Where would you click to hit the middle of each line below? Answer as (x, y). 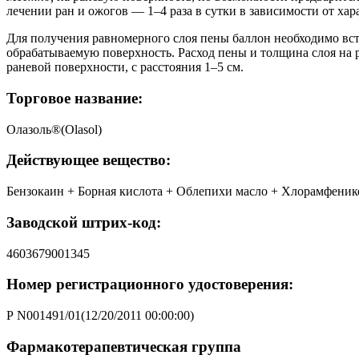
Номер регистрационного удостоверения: (150, 284)
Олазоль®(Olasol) (54, 129)
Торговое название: (75, 98)
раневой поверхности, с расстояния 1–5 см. (125, 67)
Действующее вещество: (89, 160)
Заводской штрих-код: (84, 222)
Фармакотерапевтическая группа (124, 346)
